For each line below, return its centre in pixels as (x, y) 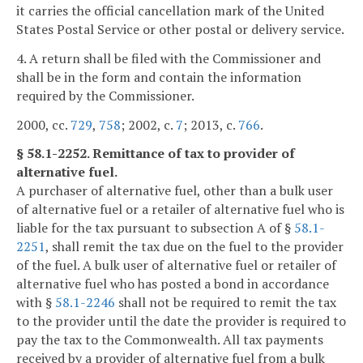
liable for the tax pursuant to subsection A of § (155, 228)
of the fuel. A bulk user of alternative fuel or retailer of (176, 265)
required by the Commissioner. (105, 95)
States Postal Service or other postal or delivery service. (180, 29)
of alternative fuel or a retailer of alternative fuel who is (180, 209)
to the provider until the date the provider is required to (181, 321)
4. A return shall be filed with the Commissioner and (169, 58)
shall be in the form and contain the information (159, 77)
